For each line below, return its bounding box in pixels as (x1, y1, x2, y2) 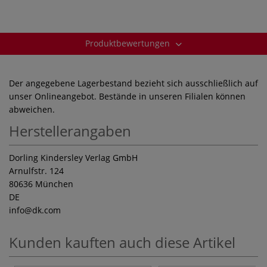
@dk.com (24, 204, 61, 216)
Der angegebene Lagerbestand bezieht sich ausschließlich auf (9, 77, 258, 89)
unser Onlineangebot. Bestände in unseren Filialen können (9, 90, 246, 102)
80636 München (9, 178, 73, 190)
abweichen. (9, 103, 55, 115)
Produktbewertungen (85, 37, 172, 49)
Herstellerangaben (9, 120, 131, 141)
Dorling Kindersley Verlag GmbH (9, 151, 138, 163)
